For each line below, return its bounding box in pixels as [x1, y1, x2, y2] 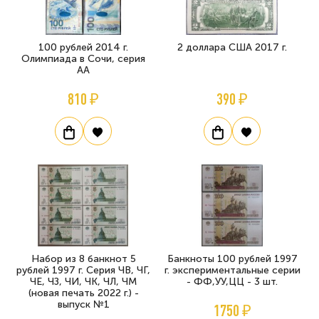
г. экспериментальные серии [164, 264, 300, 277]
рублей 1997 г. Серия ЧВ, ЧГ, [16, 264, 150, 277]
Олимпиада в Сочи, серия [21, 53, 145, 66]
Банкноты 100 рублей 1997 [167, 253, 298, 266]
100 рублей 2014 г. [38, 41, 128, 54]
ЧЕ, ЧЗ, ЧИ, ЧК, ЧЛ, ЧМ [30, 276, 137, 288]
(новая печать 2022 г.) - [28, 287, 139, 300]
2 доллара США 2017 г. [177, 41, 287, 54]
